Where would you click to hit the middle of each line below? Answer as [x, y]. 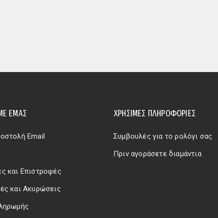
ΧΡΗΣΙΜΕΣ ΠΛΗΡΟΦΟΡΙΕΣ [155, 113]
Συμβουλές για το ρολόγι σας [163, 136]
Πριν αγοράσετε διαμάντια [157, 154]
